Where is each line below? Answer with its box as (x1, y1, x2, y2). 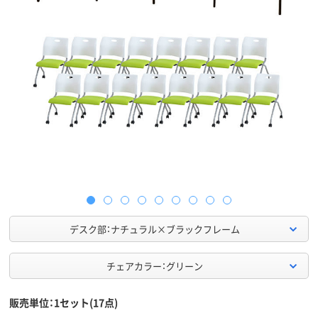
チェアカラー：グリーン (106, 259, 203, 273)
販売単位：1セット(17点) (9, 295, 118, 310)
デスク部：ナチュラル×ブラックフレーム (69, 222, 240, 236)
